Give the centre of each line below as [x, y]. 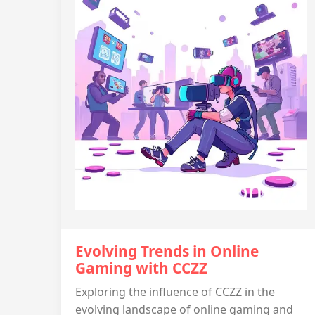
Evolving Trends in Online [167, 251]
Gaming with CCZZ [141, 268]
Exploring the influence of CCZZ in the [175, 292]
